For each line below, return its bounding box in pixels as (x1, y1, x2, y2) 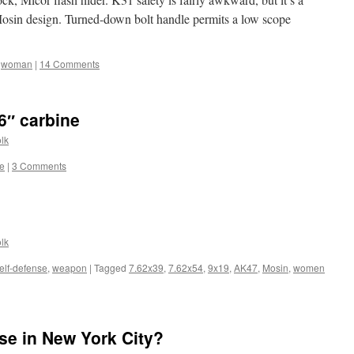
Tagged (94, 261, 126, 274)
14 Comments (40, 57, 100, 70)
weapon (52, 261, 87, 274)
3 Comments (12, 159, 66, 172)
